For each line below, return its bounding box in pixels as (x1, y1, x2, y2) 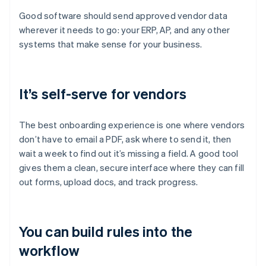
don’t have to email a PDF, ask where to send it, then (19, 133, 232, 145)
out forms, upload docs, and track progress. (19, 176, 198, 188)
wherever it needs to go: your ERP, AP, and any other (19, 24, 230, 36)
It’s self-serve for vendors (19, 84, 186, 103)
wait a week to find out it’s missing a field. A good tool (19, 147, 239, 160)
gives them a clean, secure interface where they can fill (19, 161, 245, 174)
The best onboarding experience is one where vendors (19, 119, 245, 131)
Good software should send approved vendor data (19, 9, 228, 22)
